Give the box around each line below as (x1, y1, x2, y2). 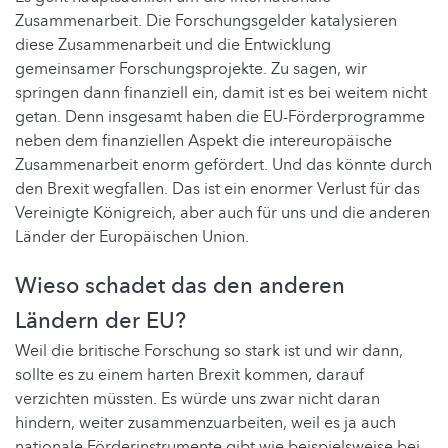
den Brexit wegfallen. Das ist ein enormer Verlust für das (15, 178, 420, 201)
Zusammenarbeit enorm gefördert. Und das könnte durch (15, 154, 432, 177)
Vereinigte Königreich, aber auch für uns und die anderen (15, 202, 430, 225)
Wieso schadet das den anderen (15, 271, 345, 302)
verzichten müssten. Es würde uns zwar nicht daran (15, 388, 380, 411)
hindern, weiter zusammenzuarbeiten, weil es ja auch (15, 412, 396, 435)
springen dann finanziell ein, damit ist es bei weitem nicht (15, 82, 427, 105)
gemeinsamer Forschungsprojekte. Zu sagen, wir (15, 58, 367, 81)
